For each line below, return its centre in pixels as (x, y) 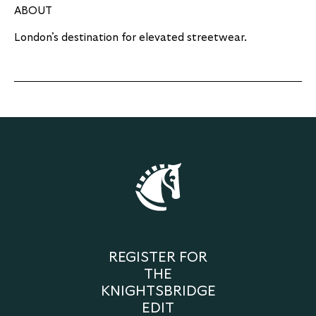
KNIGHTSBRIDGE (158, 292)
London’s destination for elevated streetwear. (130, 38)
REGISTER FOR (158, 258)
